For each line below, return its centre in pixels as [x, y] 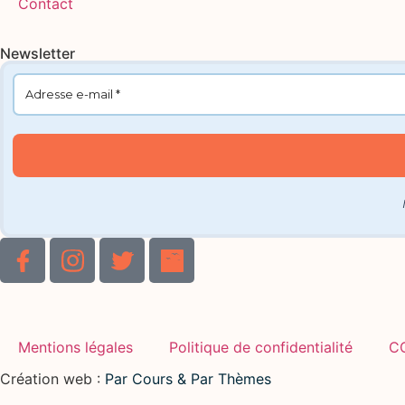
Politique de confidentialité [261, 348]
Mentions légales [75, 348]
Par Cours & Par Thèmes [188, 379]
